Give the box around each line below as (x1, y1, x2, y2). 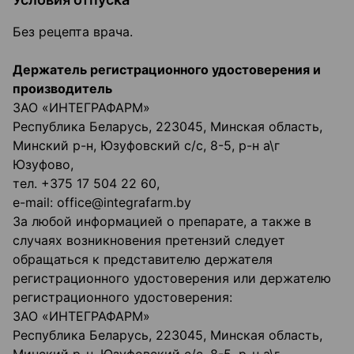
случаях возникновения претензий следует (13, 232, 285, 249)
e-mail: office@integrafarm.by (13, 194, 191, 211)
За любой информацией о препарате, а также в (13, 213, 311, 230)
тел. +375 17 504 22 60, (13, 175, 160, 192)
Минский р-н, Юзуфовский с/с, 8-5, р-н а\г (13, 137, 280, 154)
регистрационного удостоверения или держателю (13, 270, 331, 287)
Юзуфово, (13, 156, 73, 173)
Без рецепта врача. (13, 24, 133, 40)
